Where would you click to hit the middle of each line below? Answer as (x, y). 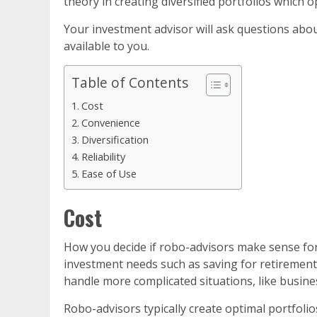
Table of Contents (130, 83)
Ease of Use (109, 174)
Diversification (115, 140)
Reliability (103, 157)
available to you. (106, 46)
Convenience (110, 123)
